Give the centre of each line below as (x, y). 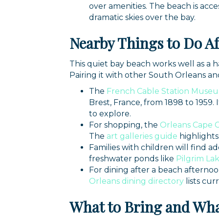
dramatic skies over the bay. (142, 17)
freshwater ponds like (131, 158)
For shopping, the (123, 125)
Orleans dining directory (136, 181)
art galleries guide (142, 136)
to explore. (110, 113)
